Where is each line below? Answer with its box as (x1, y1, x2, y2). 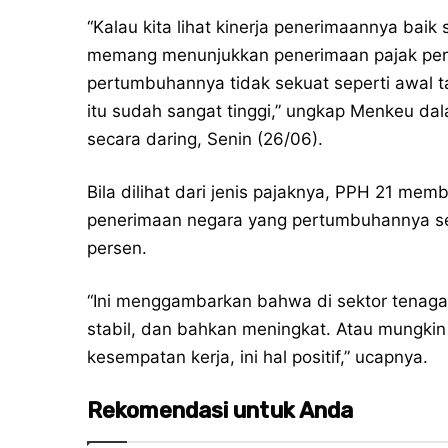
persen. (87, 238, 147, 259)
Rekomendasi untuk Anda (87, 397, 354, 425)
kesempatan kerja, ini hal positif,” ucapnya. (87, 347, 428, 368)
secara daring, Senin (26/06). (87, 129, 323, 150)
